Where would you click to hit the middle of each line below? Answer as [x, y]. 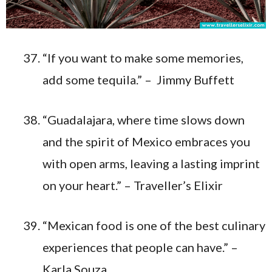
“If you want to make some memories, [143, 58]
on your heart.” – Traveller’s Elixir [133, 185]
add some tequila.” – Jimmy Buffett [138, 80]
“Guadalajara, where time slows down [144, 120]
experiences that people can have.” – [140, 247]
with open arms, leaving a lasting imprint [151, 164]
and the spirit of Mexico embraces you [146, 142]
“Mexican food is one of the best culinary [154, 226]
